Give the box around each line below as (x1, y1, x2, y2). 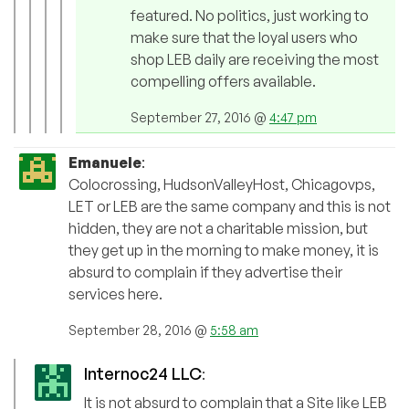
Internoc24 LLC (84, 363, 202, 384)
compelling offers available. (131, 72, 316, 91)
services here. (68, 285, 163, 304)
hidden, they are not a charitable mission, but (68, 219, 368, 238)
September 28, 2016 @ (68, 322, 210, 339)
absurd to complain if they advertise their (68, 263, 342, 282)
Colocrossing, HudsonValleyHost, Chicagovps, (68, 175, 375, 194)
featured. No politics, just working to (131, 6, 369, 26)
